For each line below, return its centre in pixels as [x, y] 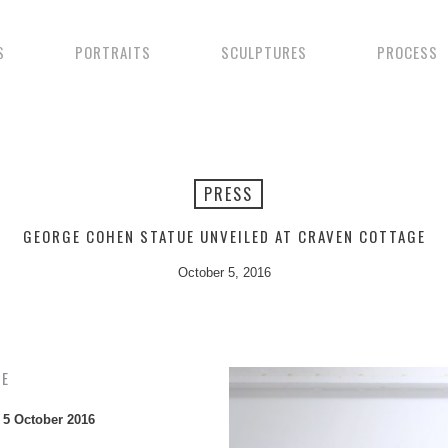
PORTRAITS [112, 52]
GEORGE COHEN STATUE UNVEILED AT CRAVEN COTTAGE [224, 236]
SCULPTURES [263, 52]
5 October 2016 [49, 420]
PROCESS [407, 52]
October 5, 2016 [224, 272]
